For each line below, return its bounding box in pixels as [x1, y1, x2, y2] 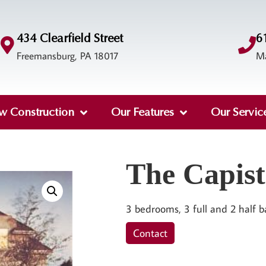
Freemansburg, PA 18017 [16, 49, 118, 62]
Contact [133, 226, 168, 240]
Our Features [110, 105, 174, 119]
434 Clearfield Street [16, 31, 123, 45]
